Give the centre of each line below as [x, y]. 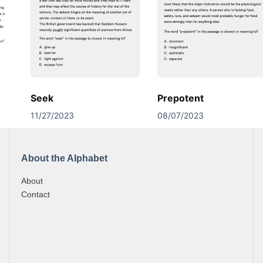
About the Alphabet [64, 159]
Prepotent [180, 98]
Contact [35, 194]
